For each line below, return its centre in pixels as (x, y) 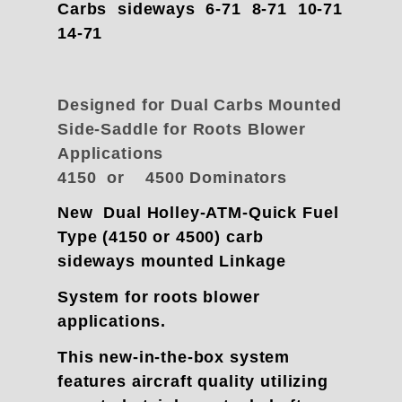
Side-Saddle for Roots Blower (182, 129)
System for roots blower (159, 297)
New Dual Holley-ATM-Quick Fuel (198, 213)
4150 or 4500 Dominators (172, 177)
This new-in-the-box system (174, 357)
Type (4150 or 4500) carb (161, 237)
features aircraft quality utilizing (193, 381)
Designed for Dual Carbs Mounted (200, 105)
